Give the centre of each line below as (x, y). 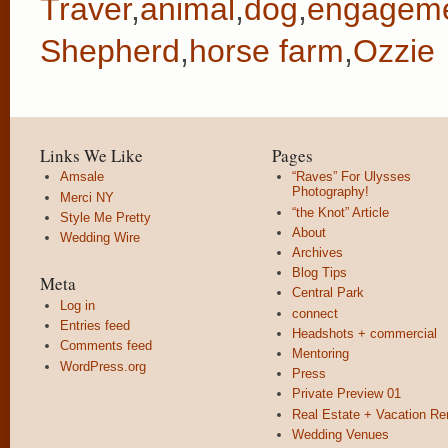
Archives (317, 252)
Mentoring (320, 353)
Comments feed (106, 346)
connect (315, 313)
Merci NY (87, 197)
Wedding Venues (340, 434)
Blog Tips (319, 273)
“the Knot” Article (340, 212)
